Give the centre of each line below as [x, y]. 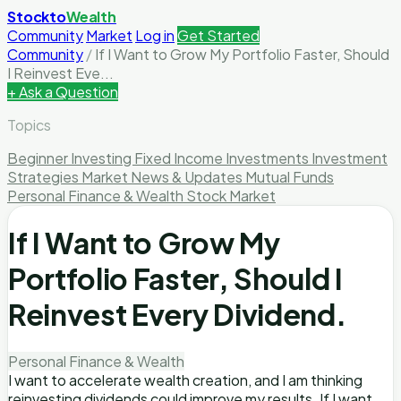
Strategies [44, 177]
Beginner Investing [71, 158]
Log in [155, 35]
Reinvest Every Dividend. [177, 315]
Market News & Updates [163, 177]
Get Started [218, 35]
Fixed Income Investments [223, 158]
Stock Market [231, 196]
